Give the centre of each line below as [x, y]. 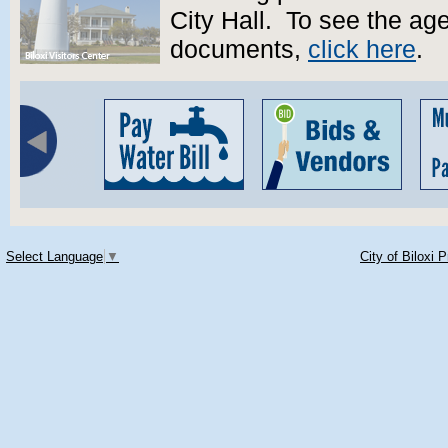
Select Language [54, 256]
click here [362, 49]
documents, [239, 49]
